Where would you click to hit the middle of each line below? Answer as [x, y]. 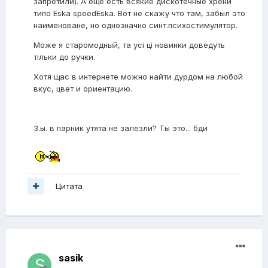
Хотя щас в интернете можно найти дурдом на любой [138, 77]
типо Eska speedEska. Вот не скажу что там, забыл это [139, 13]
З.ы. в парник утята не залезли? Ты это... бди [121, 128]
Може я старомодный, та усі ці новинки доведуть [129, 45]
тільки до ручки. [64, 57]
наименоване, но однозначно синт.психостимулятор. [135, 25]
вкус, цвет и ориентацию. [83, 89]
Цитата [69, 186]
